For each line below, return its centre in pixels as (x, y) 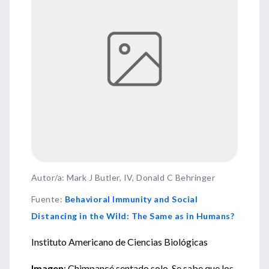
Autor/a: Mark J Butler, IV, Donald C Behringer (123, 177)
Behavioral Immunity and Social (131, 199)
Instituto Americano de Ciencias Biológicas (119, 242)
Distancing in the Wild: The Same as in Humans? (133, 216)
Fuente (46, 199)
